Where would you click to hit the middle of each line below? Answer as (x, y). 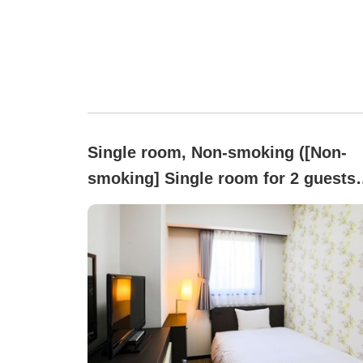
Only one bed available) (179, 205)
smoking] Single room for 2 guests (222, 179)
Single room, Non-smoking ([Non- (217, 153)
